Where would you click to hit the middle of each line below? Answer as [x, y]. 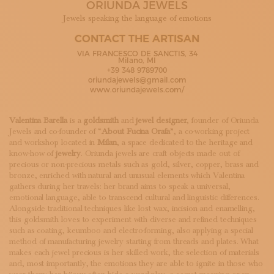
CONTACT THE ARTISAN [137, 39]
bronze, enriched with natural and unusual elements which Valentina [127, 176]
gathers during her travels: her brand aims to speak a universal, [120, 187]
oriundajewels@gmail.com [137, 80]
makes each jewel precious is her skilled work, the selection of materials [134, 253]
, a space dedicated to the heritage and [185, 143]
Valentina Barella [38, 120]
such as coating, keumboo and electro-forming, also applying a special [131, 231]
